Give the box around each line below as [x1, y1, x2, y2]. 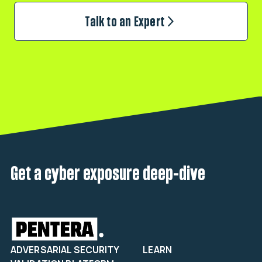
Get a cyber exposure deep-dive [10, 160, 205, 185]
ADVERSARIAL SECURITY [10, 243, 119, 257]
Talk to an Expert [85, 12, 165, 30]
